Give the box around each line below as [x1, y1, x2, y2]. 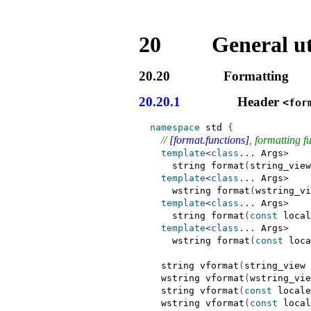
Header [234, 94, 283, 110]
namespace [149, 121, 200, 133]
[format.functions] [169, 133, 249, 146]
